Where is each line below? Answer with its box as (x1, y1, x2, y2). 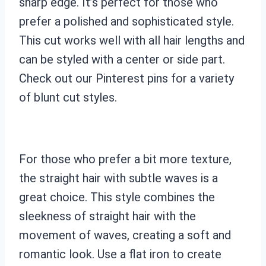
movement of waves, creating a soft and (19, 227, 231, 242)
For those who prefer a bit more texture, (19, 151, 232, 166)
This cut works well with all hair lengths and (19, 33, 245, 47)
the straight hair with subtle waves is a (19, 170, 218, 185)
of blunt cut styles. (19, 90, 117, 104)
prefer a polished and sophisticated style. (19, 14, 234, 28)
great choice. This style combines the (19, 189, 215, 204)
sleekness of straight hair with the (19, 208, 196, 223)
